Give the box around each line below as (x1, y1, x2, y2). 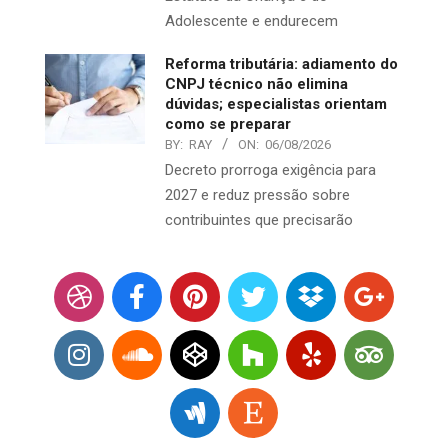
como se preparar (165, 114, 291, 133)
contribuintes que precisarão (165, 210, 353, 229)
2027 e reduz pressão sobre (165, 185, 350, 204)
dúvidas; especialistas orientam (165, 94, 387, 113)
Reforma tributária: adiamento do (165, 54, 398, 73)
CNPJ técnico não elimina (165, 74, 348, 93)
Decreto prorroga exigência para (165, 160, 376, 179)
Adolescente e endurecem (165, 11, 338, 30)
